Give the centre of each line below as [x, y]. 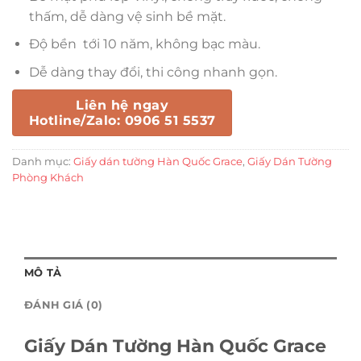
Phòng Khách [48, 178]
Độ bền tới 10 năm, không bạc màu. [144, 44]
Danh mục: [43, 162]
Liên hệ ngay [122, 106]
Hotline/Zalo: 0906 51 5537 [122, 121]
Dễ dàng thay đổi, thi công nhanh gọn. [153, 72]
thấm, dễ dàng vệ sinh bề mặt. [127, 16]
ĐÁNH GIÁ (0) [64, 305]
